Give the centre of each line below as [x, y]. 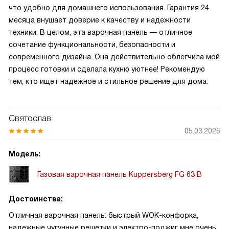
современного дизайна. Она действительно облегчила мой [114, 57]
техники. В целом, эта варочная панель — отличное [100, 32]
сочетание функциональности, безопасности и [92, 44]
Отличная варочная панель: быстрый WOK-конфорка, [104, 215]
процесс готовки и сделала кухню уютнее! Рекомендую [107, 69]
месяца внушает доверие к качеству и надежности [100, 20]
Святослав [30, 118]
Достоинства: [36, 199]
